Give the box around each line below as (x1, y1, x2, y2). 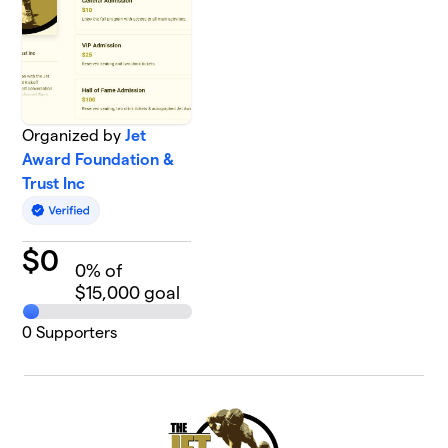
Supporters (32, 324, 118, 342)
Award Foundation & (22, 151, 175, 168)
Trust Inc (22, 175, 86, 192)
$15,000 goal (75, 283, 181, 303)
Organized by (22, 127, 126, 144)
